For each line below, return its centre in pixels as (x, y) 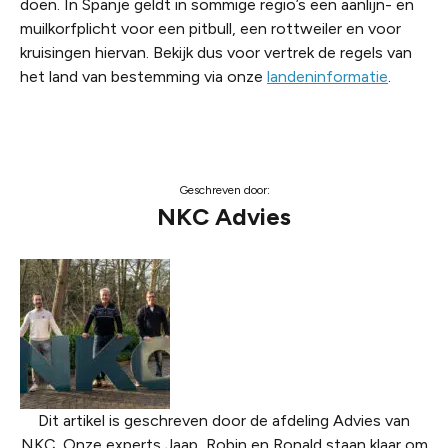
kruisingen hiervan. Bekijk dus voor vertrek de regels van (216, 53)
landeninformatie (327, 77)
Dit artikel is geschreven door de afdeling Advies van (224, 421)
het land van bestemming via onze (143, 77)
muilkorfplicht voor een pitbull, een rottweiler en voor (210, 29)
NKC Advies (224, 217)
